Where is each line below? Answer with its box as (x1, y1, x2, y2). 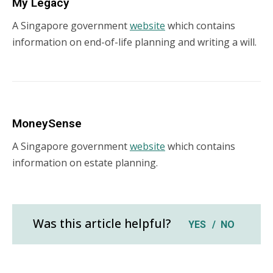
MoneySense (12, 116, 82, 130)
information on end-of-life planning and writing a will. (12, 35, 257, 49)
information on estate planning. (12, 155, 158, 169)
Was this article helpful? (32, 215, 171, 232)
